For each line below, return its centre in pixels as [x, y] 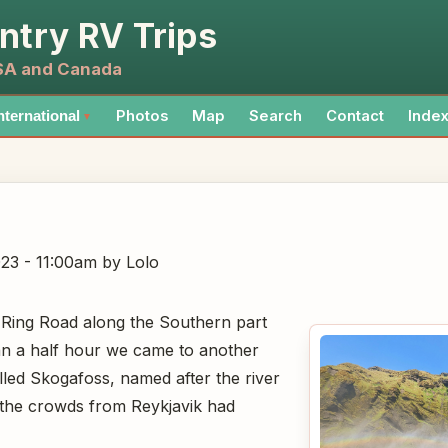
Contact [355, 116]
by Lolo [128, 261]
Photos [142, 116]
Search [275, 116]
